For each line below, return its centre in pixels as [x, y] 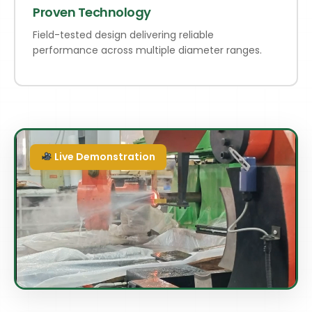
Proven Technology [92, 12]
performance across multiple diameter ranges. [147, 50]
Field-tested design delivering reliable [123, 34]
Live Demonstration [103, 156]
